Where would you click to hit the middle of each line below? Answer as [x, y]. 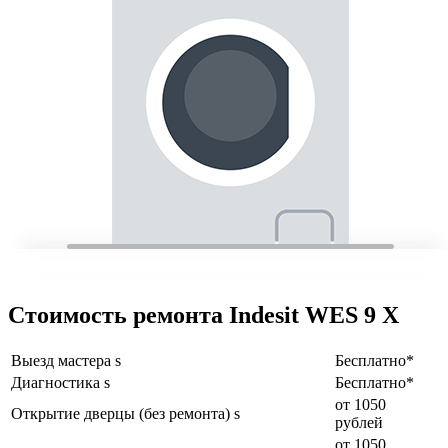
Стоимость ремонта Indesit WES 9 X [203, 314]
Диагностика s [60, 382]
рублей [359, 422]
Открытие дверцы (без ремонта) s [125, 413]
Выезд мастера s [66, 360]
